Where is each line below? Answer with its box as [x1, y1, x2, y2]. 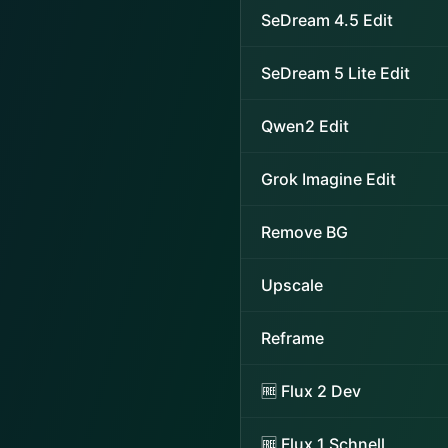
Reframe [261, 328, 324, 348]
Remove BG [261, 222, 348, 242]
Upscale [261, 275, 323, 295]
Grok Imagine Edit [261, 169, 396, 189]
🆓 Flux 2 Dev [261, 381, 361, 401]
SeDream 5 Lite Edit [261, 63, 410, 83]
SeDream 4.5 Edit [261, 10, 393, 30]
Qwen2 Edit [261, 116, 349, 136]
